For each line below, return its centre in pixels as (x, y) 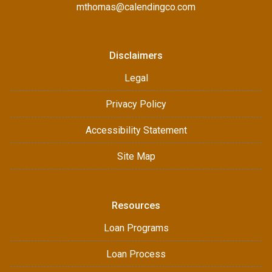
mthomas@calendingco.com (136, 7)
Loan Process (136, 254)
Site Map (136, 156)
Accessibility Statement (136, 130)
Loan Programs (136, 228)
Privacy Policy (136, 104)
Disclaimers (136, 56)
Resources (136, 206)
